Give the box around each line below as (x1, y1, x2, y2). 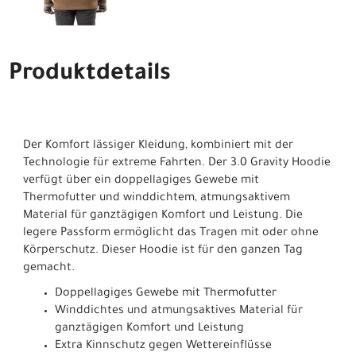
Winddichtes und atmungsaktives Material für (55, 304, 303, 318)
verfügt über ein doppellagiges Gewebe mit (23, 174, 259, 188)
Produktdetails (9, 61, 171, 87)
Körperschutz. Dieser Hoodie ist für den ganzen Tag (23, 244, 303, 257)
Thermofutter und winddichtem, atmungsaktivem (23, 192, 290, 205)
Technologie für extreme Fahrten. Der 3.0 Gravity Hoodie (23, 157, 331, 170)
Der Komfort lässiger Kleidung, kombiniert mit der (23, 139, 293, 153)
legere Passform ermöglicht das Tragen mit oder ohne (23, 226, 319, 240)
